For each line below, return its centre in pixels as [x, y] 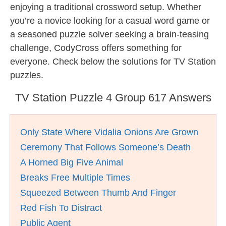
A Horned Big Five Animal [72, 162]
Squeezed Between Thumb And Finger [98, 193]
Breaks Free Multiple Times [75, 178]
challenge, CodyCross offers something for [96, 48]
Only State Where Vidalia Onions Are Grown [109, 132]
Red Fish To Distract [61, 208]
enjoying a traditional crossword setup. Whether [106, 7]
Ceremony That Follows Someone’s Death [105, 147]
